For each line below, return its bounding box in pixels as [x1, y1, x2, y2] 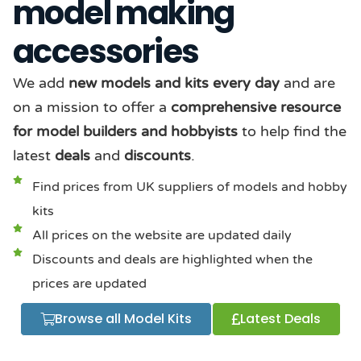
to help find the [238, 122, 346, 140]
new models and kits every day [68, 74, 280, 92]
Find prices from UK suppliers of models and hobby [32, 179, 347, 195]
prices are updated [32, 276, 147, 292]
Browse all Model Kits [55, 309, 192, 328]
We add [13, 74, 68, 92]
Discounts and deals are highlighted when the [32, 251, 313, 268]
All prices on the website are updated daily [32, 227, 292, 243]
